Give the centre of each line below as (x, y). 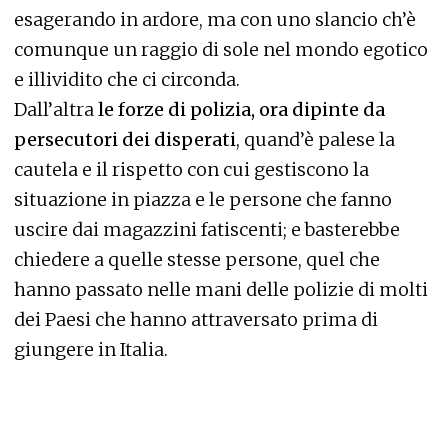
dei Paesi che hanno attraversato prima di (196, 319)
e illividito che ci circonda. (127, 79)
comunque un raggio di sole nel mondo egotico (221, 49)
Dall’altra (54, 109)
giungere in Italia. (91, 349)
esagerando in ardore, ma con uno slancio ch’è (215, 19)
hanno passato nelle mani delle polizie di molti (221, 289)
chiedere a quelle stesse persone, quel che (197, 259)
